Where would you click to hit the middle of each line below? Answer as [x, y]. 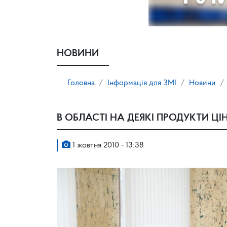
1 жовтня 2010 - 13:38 [107, 145]
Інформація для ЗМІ [142, 83]
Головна [81, 83]
